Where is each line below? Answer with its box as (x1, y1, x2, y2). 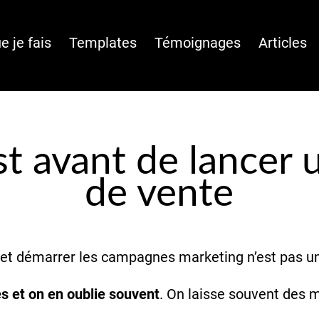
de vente (85, 174, 234, 214)
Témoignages (155, 34, 241, 51)
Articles (258, 34, 308, 51)
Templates (69, 34, 137, 51)
